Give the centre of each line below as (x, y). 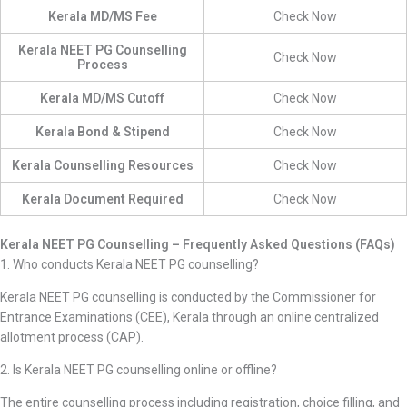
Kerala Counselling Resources (102, 165)
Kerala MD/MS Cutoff (102, 98)
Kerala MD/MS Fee (102, 16)
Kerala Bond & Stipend (102, 132)
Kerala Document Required (102, 199)
